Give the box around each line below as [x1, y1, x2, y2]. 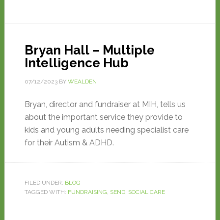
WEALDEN [67, 78, 97, 85]
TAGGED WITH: [24, 189, 68, 195]
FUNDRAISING [67, 189, 107, 195]
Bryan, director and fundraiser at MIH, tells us [24, 100, 186, 109]
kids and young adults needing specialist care [24, 125, 189, 135]
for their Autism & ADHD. [24, 138, 114, 147]
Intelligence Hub [24, 55, 129, 70]
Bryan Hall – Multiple [24, 43, 155, 57]
